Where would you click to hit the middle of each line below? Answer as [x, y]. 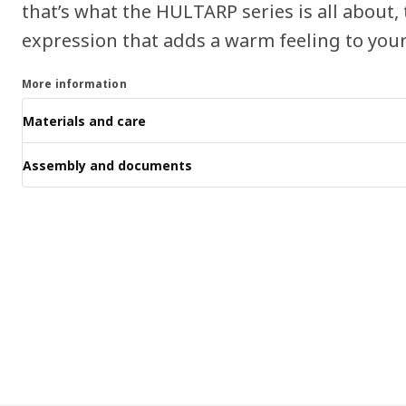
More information [74, 84]
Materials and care [84, 121]
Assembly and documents [107, 165]
